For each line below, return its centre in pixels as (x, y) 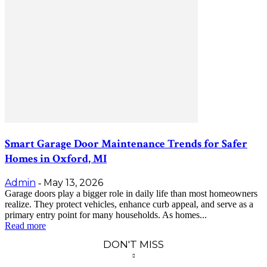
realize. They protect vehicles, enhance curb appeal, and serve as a (129, 204)
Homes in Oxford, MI (56, 159)
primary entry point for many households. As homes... (106, 215)
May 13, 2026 (73, 183)
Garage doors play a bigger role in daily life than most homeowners (131, 194)
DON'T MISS (133, 245)
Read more (25, 226)
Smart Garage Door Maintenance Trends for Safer (126, 144)
